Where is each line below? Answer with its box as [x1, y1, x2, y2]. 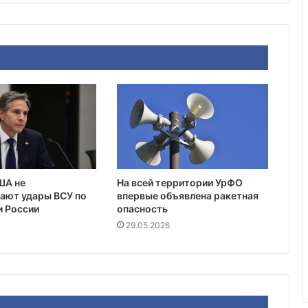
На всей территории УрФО [116, 177, 243, 189]
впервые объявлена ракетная [116, 190, 258, 202]
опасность [116, 203, 168, 215]
